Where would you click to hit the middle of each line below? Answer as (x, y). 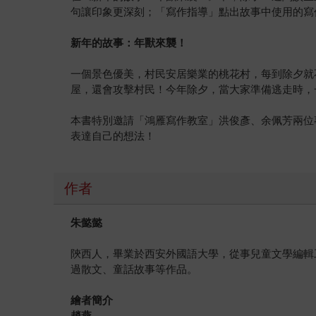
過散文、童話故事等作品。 (134, 269)
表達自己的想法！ (113, 135)
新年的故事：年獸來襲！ (129, 42)
